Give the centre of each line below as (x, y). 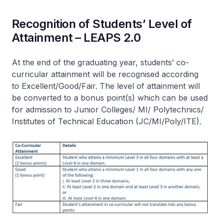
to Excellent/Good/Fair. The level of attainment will (106, 86)
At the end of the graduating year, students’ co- (100, 62)
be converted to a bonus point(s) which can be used (110, 98)
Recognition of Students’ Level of (102, 24)
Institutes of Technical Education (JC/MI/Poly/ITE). (107, 121)
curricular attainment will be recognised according (105, 74)
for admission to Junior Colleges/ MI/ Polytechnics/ (108, 110)
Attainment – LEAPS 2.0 (76, 38)
